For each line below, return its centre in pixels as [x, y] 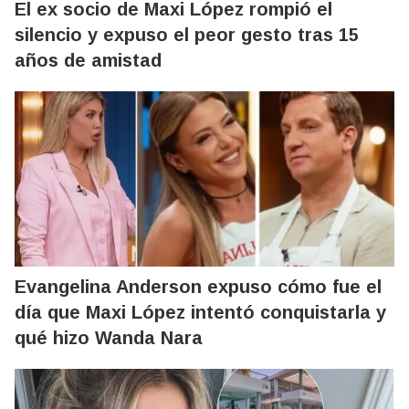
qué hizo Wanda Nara [109, 338]
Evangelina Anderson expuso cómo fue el [198, 287]
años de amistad [88, 60]
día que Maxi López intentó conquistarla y [200, 312]
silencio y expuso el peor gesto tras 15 [187, 35]
